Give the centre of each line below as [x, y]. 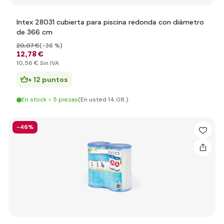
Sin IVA [49, 63]
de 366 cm [34, 32]
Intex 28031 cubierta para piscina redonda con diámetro [110, 22]
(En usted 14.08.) [103, 99]
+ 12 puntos [48, 79]
